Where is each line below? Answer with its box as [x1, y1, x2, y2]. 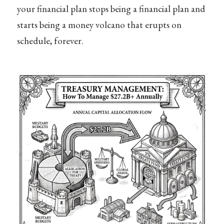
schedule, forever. [16, 34, 83, 47]
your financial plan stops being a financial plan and [16, 2, 205, 15]
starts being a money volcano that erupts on [16, 18, 181, 31]
